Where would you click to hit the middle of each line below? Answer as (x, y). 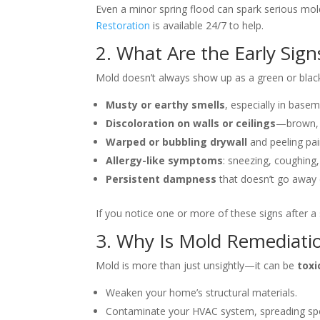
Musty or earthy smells (166, 105)
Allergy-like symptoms (165, 161)
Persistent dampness (161, 179)
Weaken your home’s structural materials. (202, 293)
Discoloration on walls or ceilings (191, 124)
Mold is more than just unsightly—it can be (197, 266)
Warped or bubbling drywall (177, 142)
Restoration (123, 26)
